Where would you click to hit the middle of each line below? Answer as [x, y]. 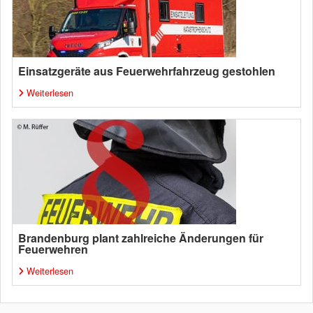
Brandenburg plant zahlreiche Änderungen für [141, 238]
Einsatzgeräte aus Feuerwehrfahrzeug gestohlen [147, 71]
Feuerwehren [53, 249]
